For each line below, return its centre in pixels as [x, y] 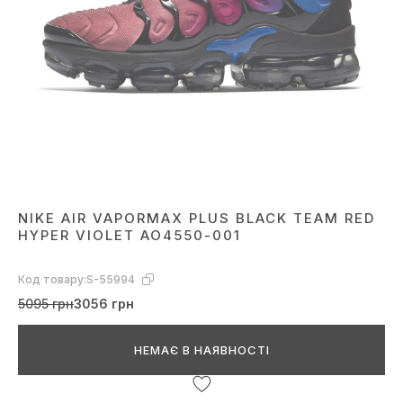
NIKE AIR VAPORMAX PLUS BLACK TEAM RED [197, 219]
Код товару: [52, 280]
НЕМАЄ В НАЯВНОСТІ [201, 350]
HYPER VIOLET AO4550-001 [130, 236]
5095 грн [46, 304]
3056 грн [104, 304]
